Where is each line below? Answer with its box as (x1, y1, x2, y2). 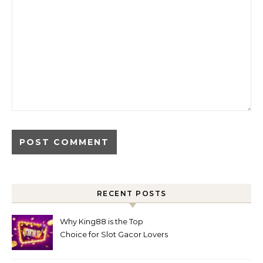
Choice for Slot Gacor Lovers (60, 230, 168, 239)
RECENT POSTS (96, 189, 167, 198)
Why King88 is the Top (60, 217, 143, 226)
